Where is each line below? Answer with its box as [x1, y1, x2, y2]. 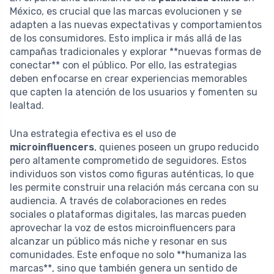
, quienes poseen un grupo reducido [94, 141, 259, 154]
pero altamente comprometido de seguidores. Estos [10, 155, 246, 167]
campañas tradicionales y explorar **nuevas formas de [10, 46, 261, 58]
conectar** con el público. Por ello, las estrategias [10, 59, 237, 72]
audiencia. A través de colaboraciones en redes [10, 195, 226, 207]
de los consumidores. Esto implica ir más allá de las [10, 32, 242, 45]
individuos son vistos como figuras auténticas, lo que [10, 168, 254, 180]
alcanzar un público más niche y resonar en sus [10, 235, 227, 248]
